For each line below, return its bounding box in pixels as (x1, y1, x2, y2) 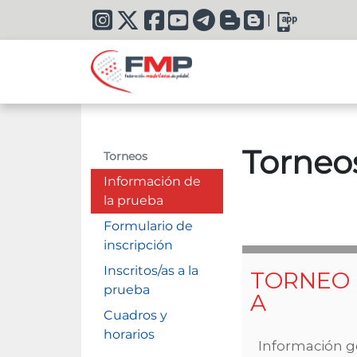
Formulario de (104, 218, 193, 233)
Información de (104, 174, 201, 189)
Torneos (104, 149, 147, 163)
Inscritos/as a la (104, 263, 198, 278)
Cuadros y (104, 308, 167, 323)
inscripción (104, 237, 173, 253)
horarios (104, 327, 155, 342)
